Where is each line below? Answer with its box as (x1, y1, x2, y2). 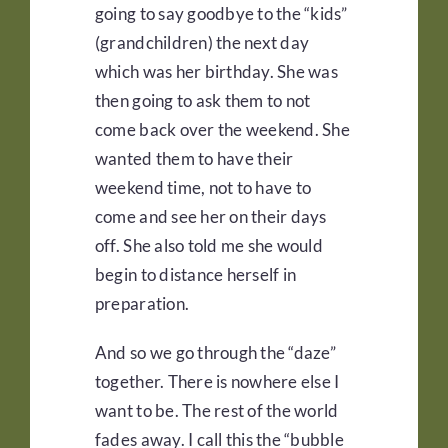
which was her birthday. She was (94, 61, 338, 83)
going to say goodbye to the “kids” (94, 3, 348, 25)
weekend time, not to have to (94, 177, 312, 199)
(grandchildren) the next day (94, 32, 310, 54)
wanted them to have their (94, 148, 294, 170)
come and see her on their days (94, 206, 327, 228)
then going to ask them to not (94, 90, 311, 112)
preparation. (94, 293, 190, 315)
